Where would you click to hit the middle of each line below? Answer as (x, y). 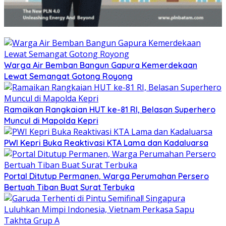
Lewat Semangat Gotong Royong (68, 76)
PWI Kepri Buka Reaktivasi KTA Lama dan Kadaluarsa (106, 143)
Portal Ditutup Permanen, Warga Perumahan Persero (106, 176)
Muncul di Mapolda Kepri (51, 121)
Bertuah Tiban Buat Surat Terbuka (69, 187)
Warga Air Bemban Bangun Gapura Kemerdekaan (101, 65)
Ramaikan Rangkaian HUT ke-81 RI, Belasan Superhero (110, 110)
